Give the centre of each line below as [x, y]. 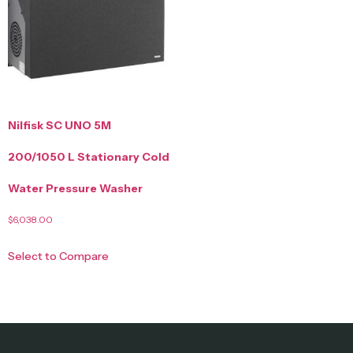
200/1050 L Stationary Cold [89, 156]
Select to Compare [58, 256]
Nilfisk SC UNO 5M [59, 125]
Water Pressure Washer [75, 188]
